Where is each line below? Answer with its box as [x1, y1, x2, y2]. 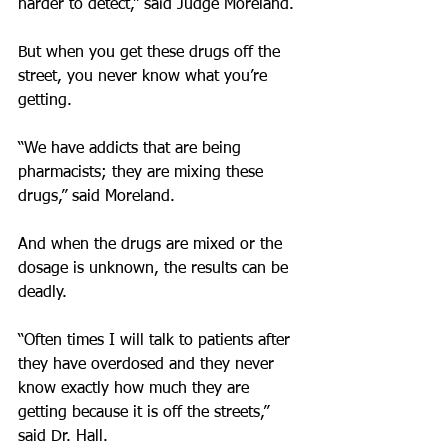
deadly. [18, 285, 67, 301]
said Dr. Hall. [18, 429, 108, 445]
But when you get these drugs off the [18, 45, 285, 61]
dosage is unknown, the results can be [18, 261, 293, 277]
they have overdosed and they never [18, 357, 279, 373]
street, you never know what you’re [18, 69, 272, 85]
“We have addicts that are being [18, 141, 246, 157]
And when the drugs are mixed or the [18, 237, 287, 253]
